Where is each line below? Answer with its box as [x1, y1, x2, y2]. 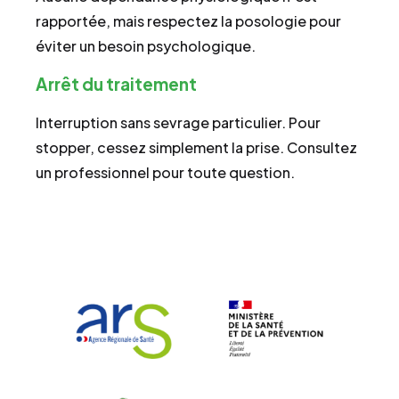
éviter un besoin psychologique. [36, 36, 256, 55]
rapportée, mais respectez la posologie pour [36, 11, 341, 30]
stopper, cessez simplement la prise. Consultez [36, 137, 357, 157]
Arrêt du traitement [36, 72, 197, 94]
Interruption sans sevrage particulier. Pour [36, 112, 321, 132]
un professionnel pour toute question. [36, 162, 295, 182]
